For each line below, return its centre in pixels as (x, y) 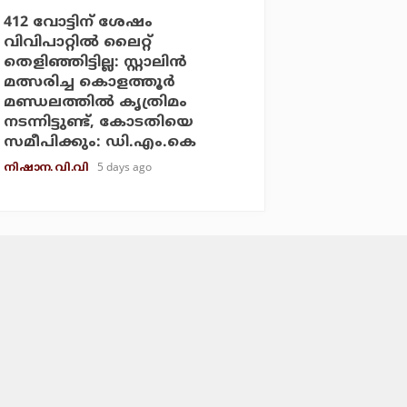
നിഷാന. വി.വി (46, 168)
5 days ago (124, 166)
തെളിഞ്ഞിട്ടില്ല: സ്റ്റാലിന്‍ (96, 62)
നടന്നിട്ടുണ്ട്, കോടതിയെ (99, 122)
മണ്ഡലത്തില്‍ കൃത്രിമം (96, 102)
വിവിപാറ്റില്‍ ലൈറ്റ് (78, 42)
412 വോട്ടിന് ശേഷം (79, 22)
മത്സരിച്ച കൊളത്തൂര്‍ (90, 82)
